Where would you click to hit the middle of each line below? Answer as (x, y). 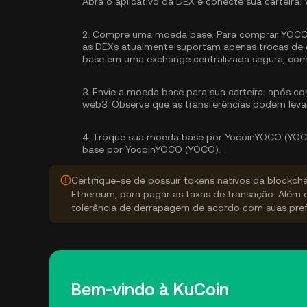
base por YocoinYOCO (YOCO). (151, 149)
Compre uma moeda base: (153, 34)
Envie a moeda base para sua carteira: (179, 92)
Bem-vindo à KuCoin (150, 290)
